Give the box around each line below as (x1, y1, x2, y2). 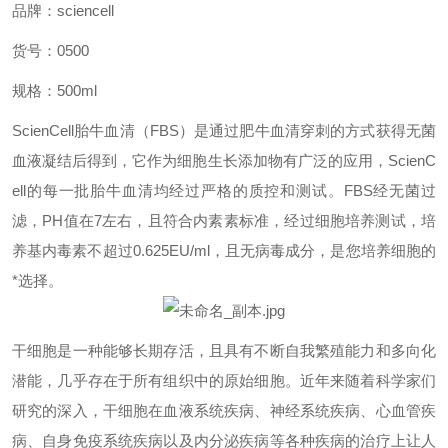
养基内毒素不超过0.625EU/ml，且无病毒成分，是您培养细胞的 (12, 242, 436, 259)
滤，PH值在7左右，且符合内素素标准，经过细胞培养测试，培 (12, 212, 436, 229)
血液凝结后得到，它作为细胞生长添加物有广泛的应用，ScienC (12, 152, 436, 169)
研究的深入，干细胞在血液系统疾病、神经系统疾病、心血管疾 (12, 402, 436, 419)
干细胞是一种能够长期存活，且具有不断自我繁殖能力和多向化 (12, 342, 436, 359)
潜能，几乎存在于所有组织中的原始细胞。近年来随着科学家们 (12, 372, 436, 389)
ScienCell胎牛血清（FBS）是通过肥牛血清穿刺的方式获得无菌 (12, 122, 436, 139)
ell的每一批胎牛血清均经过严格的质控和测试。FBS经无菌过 (12, 182, 436, 199)
